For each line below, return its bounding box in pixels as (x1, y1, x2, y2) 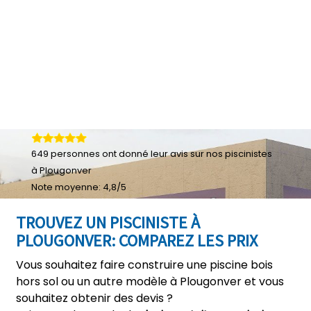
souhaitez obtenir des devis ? (16, 290, 173, 306)
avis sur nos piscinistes (170, 147, 272, 160)
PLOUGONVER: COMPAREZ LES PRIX (16, 230, 258, 251)
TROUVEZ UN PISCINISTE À (16, 212, 200, 233)
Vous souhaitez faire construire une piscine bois (16, 257, 273, 273)
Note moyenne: (31, 180, 103, 194)
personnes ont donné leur (49, 147, 170, 160)
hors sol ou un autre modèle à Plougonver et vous (16, 274, 284, 289)
